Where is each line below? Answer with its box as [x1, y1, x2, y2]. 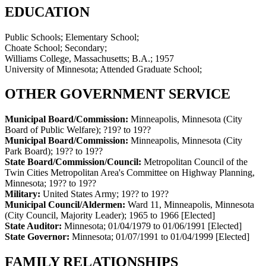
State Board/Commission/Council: [5, 157, 144, 167]
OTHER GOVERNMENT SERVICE [5, 86, 230, 102]
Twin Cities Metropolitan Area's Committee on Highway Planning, [5, 167, 255, 178]
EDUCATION [5, 4, 90, 20]
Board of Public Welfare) [5, 125, 99, 135]
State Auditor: [5, 221, 64, 232]
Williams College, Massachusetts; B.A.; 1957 [5, 53, 174, 64]
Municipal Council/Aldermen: [5, 199, 128, 210]
